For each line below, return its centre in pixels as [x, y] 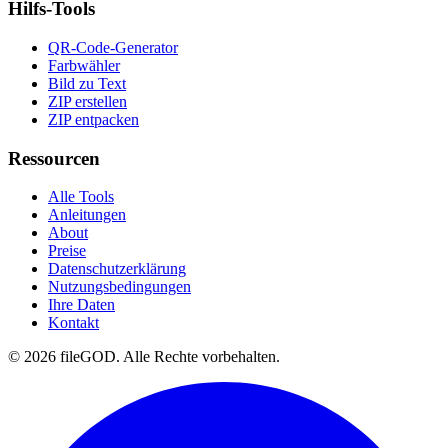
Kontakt [73, 323]
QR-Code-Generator [113, 48]
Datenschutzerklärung [117, 269]
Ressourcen [54, 158]
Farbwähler [84, 66]
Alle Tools [81, 197]
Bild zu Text [87, 84]
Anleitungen [87, 215]
